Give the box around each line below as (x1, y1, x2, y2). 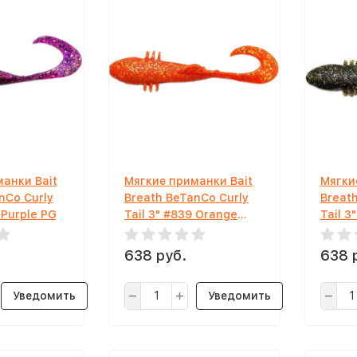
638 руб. (124, 247, 186, 264)
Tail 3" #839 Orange (124, 208, 237, 221)
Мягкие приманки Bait (124, 175, 253, 187)
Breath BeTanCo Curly (124, 191, 249, 204)
